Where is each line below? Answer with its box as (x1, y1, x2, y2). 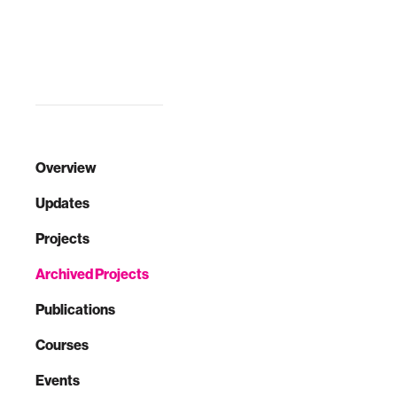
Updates (35, 194, 90, 212)
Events (35, 371, 80, 389)
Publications (35, 300, 115, 318)
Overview (35, 159, 97, 176)
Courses (35, 336, 89, 354)
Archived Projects (35, 265, 149, 283)
